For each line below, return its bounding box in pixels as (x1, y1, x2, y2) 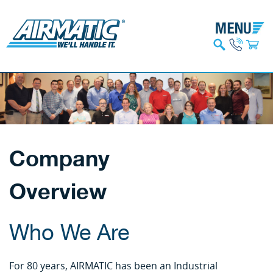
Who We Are (9, 216, 129, 250)
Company (9, 141, 110, 177)
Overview (9, 174, 107, 210)
